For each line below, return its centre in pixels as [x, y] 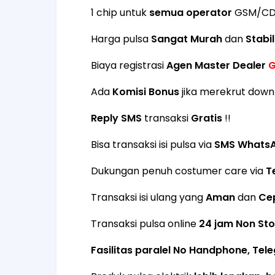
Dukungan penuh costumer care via [178, 171]
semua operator [191, 13]
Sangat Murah [187, 39]
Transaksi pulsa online [145, 224]
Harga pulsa [121, 39]
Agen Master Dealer [216, 65]
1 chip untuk [120, 13]
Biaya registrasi [129, 65]
